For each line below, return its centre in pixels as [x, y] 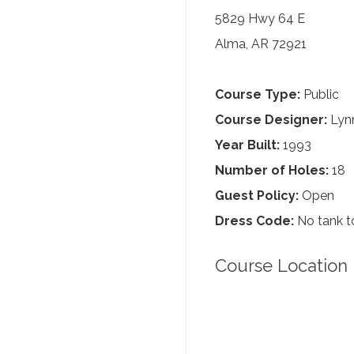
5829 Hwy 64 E [260, 19]
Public [320, 94]
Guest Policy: [257, 196]
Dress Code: [254, 221]
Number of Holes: [272, 170]
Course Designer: [271, 120]
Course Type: [258, 94]
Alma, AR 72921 [261, 44]
